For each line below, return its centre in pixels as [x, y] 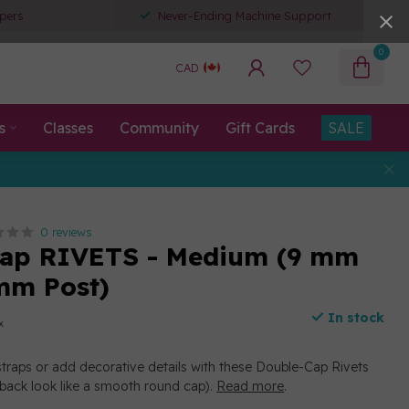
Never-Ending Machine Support [245, 16]
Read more [251, 386]
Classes [68, 128]
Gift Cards [260, 128]
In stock [354, 318]
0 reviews [67, 232]
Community [159, 128]
